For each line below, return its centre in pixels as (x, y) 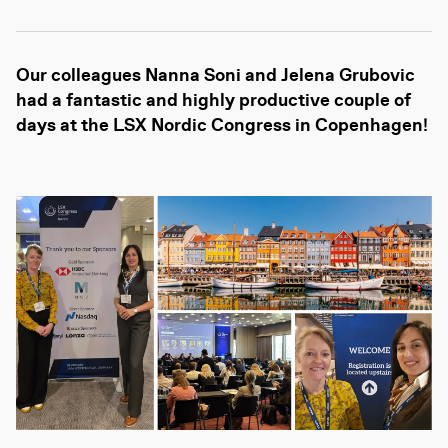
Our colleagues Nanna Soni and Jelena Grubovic (215, 76)
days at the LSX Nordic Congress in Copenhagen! (222, 126)
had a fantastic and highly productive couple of (213, 101)
